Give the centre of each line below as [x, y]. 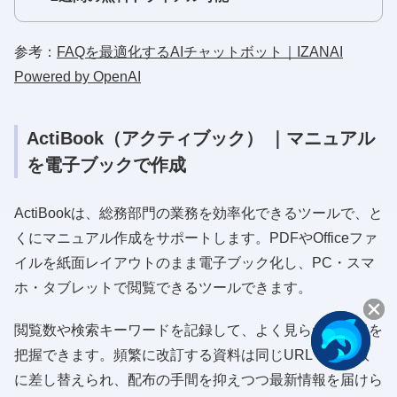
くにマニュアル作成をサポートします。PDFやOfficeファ [196, 237]
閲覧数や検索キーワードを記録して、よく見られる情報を [198, 330]
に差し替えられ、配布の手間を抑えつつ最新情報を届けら [198, 379]
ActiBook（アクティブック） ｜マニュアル [201, 138]
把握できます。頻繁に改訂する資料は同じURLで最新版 [192, 354]
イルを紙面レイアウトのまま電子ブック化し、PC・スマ [195, 262]
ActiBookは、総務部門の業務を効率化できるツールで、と [198, 213]
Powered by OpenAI [78, 76]
